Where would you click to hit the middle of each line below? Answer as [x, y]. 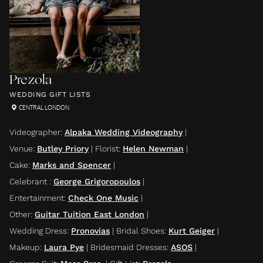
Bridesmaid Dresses [129, 247]
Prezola [31, 80]
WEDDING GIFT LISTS [50, 94]
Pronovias [90, 230]
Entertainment [37, 198]
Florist [107, 148]
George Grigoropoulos [97, 181]
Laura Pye [64, 247]
